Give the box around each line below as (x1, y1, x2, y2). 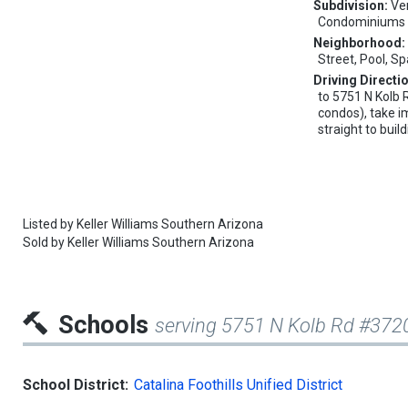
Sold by (23, 235, 67, 250)
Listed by (23, 217, 76, 232)
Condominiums (318, 15, 406, 30)
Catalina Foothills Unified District (134, 376, 342, 394)
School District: (23, 376, 128, 394)
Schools (58, 311, 155, 341)
